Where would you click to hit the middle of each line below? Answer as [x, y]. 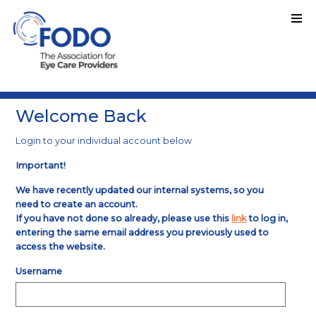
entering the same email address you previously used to [142, 232]
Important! [41, 165]
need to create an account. [77, 204]
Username [39, 271]
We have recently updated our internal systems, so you [140, 190]
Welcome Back [81, 116]
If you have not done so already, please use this [124, 218]
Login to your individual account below [104, 141]
